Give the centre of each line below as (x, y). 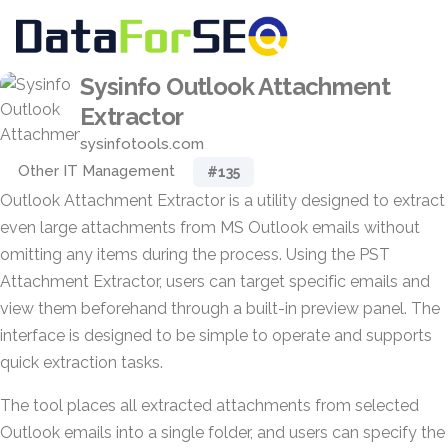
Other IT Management (96, 171)
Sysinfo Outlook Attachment (235, 86)
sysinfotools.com (142, 144)
